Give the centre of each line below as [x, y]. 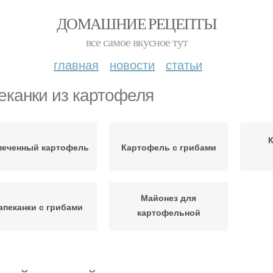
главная [76, 64]
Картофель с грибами [168, 147]
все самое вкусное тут [136, 42]
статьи [184, 64]
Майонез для [168, 197]
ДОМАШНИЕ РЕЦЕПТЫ [136, 23]
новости [132, 64]
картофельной [168, 212]
